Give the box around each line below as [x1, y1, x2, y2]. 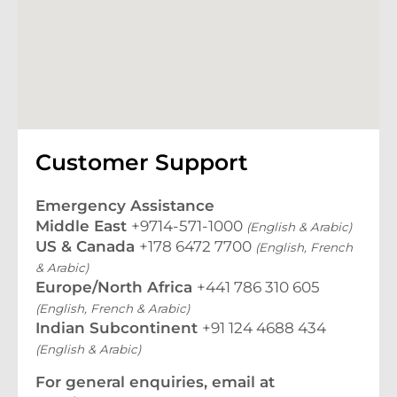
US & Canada [35, 237, 139, 255]
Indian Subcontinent [35, 319, 202, 337]
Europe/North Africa [35, 278, 197, 296]
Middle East [35, 217, 131, 235]
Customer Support [35, 149, 248, 175]
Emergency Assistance [35, 197, 214, 214]
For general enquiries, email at [35, 373, 275, 391]
